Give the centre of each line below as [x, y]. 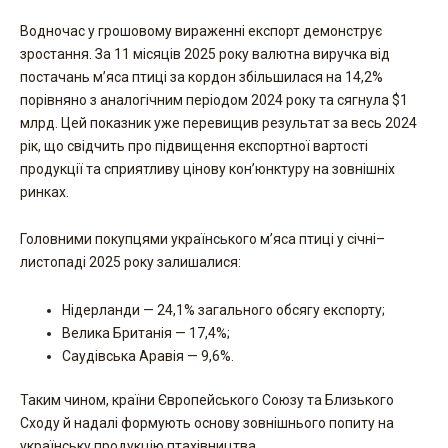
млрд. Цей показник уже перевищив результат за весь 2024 [218, 122]
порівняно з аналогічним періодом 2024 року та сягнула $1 [214, 99]
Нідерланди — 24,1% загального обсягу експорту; [223, 309]
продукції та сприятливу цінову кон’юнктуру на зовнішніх [207, 168]
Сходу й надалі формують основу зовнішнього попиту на [207, 422]
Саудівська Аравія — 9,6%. [148, 355]
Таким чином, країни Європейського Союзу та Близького [207, 399]
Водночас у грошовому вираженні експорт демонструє [201, 30]
